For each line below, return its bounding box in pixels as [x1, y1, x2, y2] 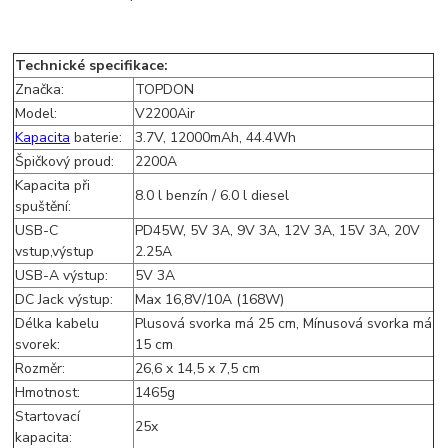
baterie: [70, 128, 123, 148]
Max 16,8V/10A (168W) [135, 290, 285, 310]
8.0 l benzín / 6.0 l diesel [135, 186, 290, 206]
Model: [15, 104, 58, 124]
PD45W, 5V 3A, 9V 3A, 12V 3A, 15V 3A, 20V [135, 221, 421, 241]
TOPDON [135, 80, 195, 100]
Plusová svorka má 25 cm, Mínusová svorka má [135, 314, 433, 334]
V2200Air [135, 104, 196, 124]
